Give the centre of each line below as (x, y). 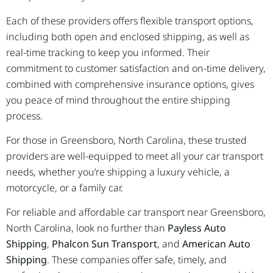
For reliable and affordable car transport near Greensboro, (136, 212)
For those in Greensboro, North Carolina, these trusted (126, 140)
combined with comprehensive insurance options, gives (130, 84)
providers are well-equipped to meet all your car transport (135, 156)
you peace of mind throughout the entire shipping (118, 100)
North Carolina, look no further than (87, 228)
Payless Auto (197, 228)
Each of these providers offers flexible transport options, (130, 20)
